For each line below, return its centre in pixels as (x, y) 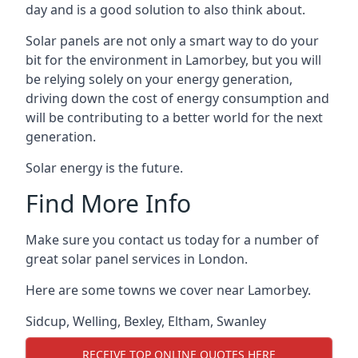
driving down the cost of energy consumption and (177, 98)
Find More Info (108, 203)
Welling (95, 321)
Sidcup (46, 321)
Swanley (241, 321)
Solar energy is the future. (104, 168)
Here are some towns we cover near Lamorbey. (168, 290)
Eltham (189, 321)
